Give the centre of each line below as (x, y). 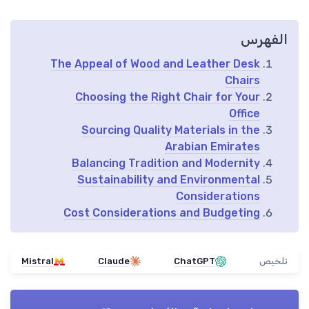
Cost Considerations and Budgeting (162, 213)
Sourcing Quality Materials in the (171, 130)
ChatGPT (195, 261)
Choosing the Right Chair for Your (168, 97)
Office (245, 114)
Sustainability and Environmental (169, 180)
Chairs (242, 81)
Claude (114, 261)
